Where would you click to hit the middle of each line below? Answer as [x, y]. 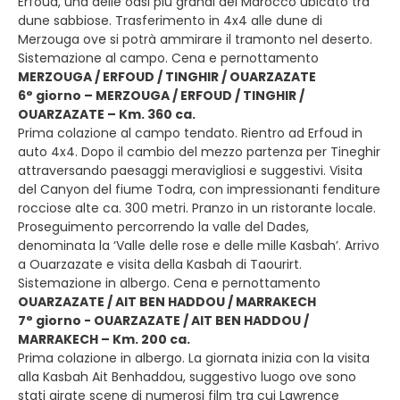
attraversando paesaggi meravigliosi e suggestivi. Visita [190, 171]
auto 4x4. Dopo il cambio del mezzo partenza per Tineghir [199, 152]
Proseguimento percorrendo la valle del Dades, [163, 227]
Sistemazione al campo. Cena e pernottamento [168, 58]
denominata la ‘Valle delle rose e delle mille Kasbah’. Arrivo [199, 246]
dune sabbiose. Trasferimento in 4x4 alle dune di [170, 21]
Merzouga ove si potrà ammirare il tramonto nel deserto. [195, 39]
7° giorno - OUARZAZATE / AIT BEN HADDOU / [163, 321]
